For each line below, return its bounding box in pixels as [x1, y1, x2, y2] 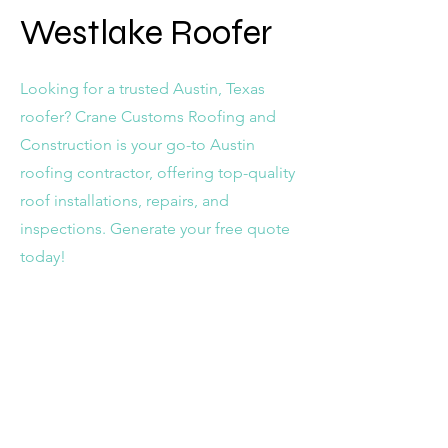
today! [20, 247, 66, 266]
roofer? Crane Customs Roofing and [20, 107, 276, 126]
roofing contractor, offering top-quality [20, 163, 295, 182]
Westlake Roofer [20, 12, 272, 54]
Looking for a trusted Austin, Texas [20, 79, 265, 98]
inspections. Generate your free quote [20, 219, 290, 238]
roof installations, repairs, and [20, 191, 229, 210]
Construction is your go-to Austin [20, 135, 255, 154]
